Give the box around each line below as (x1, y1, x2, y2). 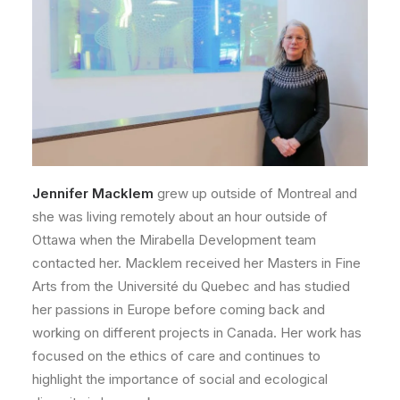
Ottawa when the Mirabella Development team (32, 230, 316, 248)
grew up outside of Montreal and (154, 184, 357, 202)
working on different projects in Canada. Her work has (32, 323, 362, 341)
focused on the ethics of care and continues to (32, 346, 321, 364)
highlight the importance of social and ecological (32, 370, 328, 387)
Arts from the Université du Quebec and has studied (32, 277, 350, 295)
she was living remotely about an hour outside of (32, 207, 328, 225)
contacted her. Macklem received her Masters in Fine (32, 254, 361, 271)
